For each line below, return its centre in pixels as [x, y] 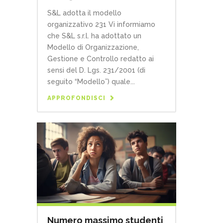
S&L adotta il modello [84, 13]
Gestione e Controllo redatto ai [101, 58]
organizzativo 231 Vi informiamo [101, 24]
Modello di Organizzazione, [93, 47]
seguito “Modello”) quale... [91, 81]
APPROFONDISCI [76, 98]
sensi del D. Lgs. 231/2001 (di [96, 70]
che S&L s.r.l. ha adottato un [94, 36]
